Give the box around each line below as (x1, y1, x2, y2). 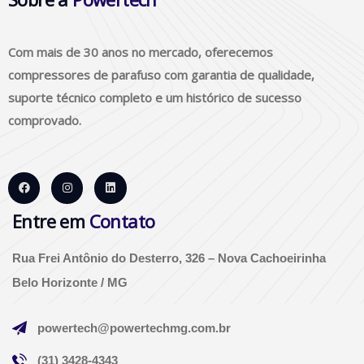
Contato (89, 209, 155, 233)
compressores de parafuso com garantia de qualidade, (8, 66, 314, 83)
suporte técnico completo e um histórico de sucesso (8, 89, 301, 106)
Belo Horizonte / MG (12, 275, 128, 289)
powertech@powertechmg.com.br (37, 321, 231, 335)
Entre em (12, 209, 89, 233)
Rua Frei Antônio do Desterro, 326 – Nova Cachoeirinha (12, 251, 326, 265)
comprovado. (8, 111, 81, 128)
